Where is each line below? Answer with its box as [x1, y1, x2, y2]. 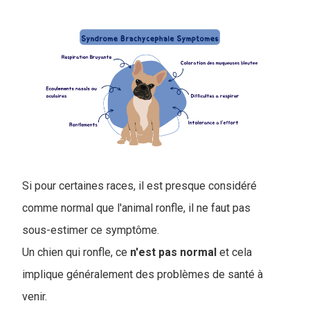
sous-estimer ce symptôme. [22, 224, 162, 237]
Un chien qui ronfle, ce [22, 246, 130, 259]
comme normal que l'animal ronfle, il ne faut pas [22, 201, 250, 215]
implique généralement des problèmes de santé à [22, 268, 263, 282]
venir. [22, 290, 47, 304]
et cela [217, 246, 252, 259]
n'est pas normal [130, 246, 217, 259]
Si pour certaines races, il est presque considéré [22, 179, 257, 193]
